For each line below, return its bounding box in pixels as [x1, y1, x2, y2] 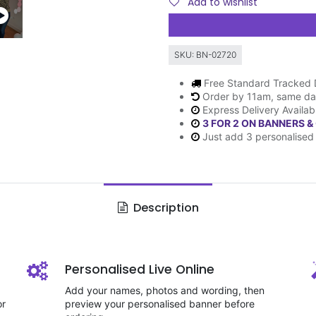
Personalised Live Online [64, 261, 214, 278]
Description [130, 200, 199, 216]
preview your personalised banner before [64, 298, 255, 310]
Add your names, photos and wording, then [64, 284, 265, 296]
